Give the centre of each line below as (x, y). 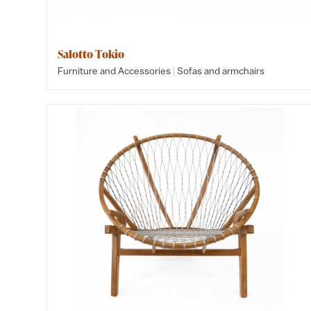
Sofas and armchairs (221, 71)
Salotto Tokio (91, 54)
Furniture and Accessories (115, 71)
